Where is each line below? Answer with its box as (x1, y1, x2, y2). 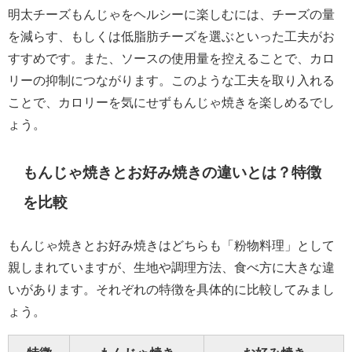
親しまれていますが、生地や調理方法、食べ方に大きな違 (8, 260, 335, 273)
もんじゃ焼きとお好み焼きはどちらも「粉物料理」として (8, 238, 335, 251)
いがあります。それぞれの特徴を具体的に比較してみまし (8, 282, 335, 295)
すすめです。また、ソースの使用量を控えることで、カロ (8, 51, 335, 64)
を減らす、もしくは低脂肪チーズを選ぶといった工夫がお (8, 29, 335, 42)
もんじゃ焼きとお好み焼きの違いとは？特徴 (23, 164, 322, 180)
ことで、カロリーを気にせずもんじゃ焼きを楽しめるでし (8, 95, 335, 108)
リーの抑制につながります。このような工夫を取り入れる (8, 73, 335, 86)
